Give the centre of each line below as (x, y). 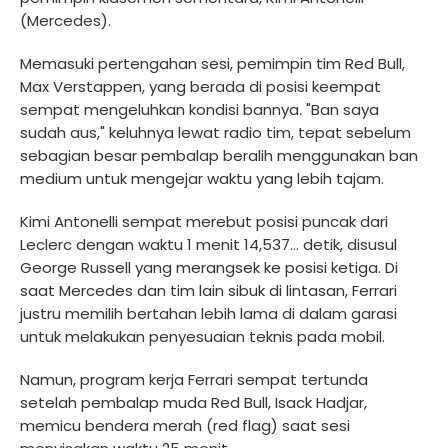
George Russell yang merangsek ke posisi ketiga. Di (209, 267)
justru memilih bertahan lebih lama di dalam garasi (208, 313)
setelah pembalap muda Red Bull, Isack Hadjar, (193, 402)
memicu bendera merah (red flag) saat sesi (185, 425)
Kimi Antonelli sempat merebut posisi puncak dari (204, 221)
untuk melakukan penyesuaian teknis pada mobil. (202, 336)
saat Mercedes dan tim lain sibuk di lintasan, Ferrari (208, 290)
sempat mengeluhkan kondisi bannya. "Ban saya (199, 109)
